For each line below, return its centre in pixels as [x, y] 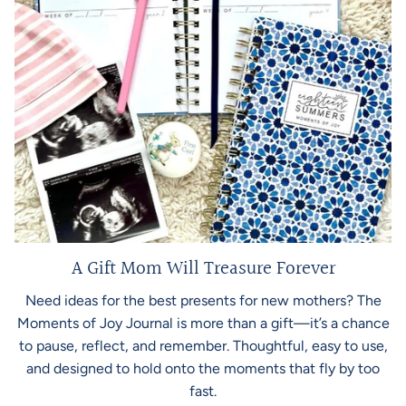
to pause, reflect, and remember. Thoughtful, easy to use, [203, 345]
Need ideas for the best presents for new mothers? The [203, 300]
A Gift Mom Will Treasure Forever [203, 268]
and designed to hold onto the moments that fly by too [203, 368]
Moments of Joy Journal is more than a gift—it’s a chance [203, 323]
